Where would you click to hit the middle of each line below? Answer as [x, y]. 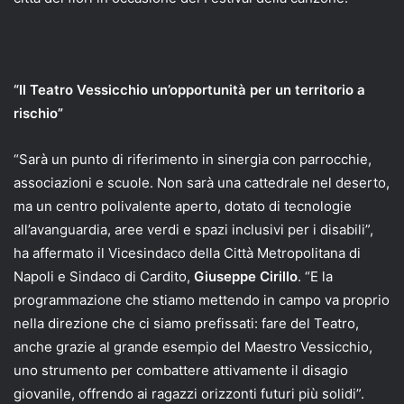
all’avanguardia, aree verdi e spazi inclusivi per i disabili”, [193, 229]
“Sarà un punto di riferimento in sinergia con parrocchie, [193, 159]
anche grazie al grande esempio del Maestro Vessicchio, [193, 346]
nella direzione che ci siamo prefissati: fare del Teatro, [186, 323]
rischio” [38, 113]
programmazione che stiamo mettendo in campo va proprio [202, 299]
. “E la [315, 276]
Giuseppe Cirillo [246, 276]
